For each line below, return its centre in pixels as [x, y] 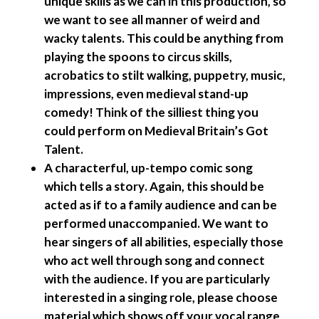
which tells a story [94, 186]
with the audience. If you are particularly [157, 279]
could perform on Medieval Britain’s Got [156, 131]
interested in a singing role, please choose [161, 297]
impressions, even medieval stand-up [146, 94]
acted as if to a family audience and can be [160, 205]
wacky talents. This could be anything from [163, 38]
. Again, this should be [204, 186]
